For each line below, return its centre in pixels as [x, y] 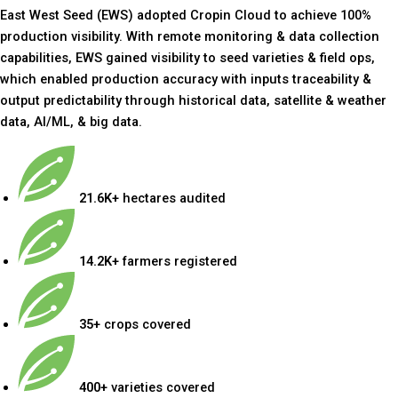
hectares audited [172, 198]
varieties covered [161, 387]
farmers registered [178, 261]
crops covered [147, 324]
